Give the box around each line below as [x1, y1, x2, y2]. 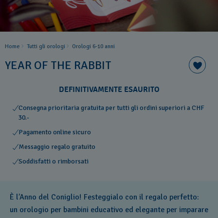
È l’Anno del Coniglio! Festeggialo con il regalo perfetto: [10, 192, 199, 202]
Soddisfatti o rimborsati [18, 157, 89, 165]
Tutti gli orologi [27, 43, 65, 50]
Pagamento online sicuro [18, 128, 91, 136]
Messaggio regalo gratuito [18, 143, 95, 151]
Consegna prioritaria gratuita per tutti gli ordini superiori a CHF [18, 104, 204, 112]
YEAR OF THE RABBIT [5, 57, 111, 73]
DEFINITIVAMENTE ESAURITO [58, 85, 160, 94]
